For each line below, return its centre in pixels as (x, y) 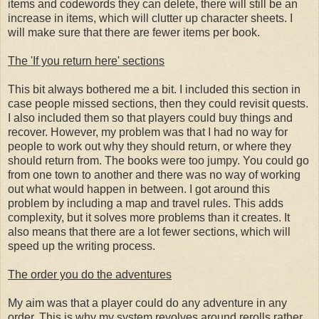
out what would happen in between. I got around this (139, 189)
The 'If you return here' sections (86, 61)
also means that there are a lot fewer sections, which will (149, 231)
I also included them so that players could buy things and (150, 117)
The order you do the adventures (90, 274)
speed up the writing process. (82, 246)
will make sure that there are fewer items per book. (134, 32)
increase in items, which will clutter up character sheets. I (150, 18)
